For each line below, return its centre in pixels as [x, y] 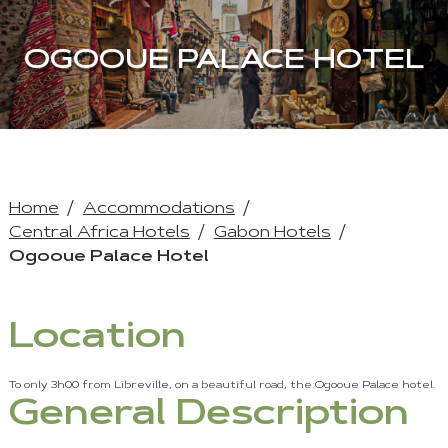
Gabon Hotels [272, 233]
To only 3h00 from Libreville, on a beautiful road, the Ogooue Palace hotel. [221, 386]
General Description [208, 415]
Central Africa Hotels [99, 233]
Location [97, 338]
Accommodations [158, 209]
